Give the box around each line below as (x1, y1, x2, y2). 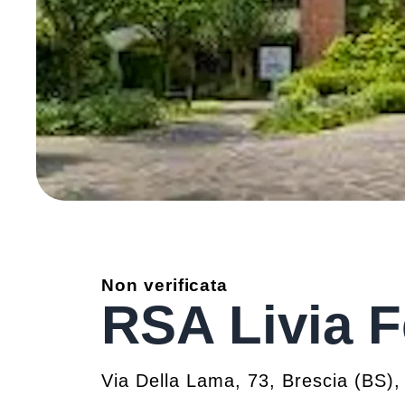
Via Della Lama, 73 (101, 371, 269, 391)
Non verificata (101, 276, 229, 295)
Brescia (282, 371, 348, 391)
